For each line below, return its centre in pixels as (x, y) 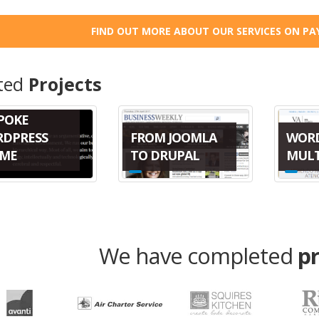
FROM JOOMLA (173, 138)
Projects (65, 84)
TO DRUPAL (164, 156)
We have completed (198, 255)
